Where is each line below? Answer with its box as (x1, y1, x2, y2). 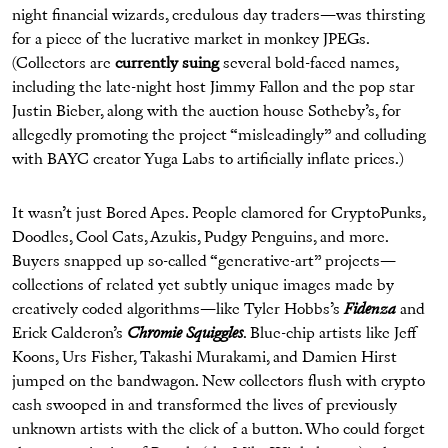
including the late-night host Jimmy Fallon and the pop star (12, 80, 415, 97)
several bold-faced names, (219, 56, 398, 73)
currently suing (115, 56, 219, 73)
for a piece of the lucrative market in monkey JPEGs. (12, 32, 369, 49)
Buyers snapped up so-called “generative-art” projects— (12, 254, 396, 271)
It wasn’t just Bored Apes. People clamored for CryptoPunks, (12, 206, 425, 223)
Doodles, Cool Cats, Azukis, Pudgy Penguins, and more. (12, 230, 388, 247)
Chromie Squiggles (127, 326, 243, 343)
